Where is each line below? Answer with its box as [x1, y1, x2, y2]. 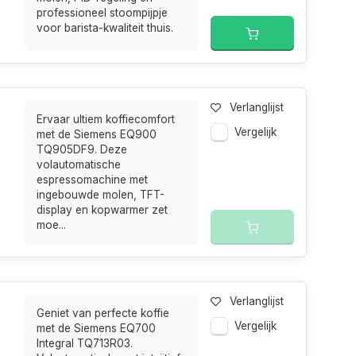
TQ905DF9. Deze [37, 143, 128, 156]
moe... [37, 219, 67, 231]
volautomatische [37, 158, 122, 171]
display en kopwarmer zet [37, 203, 168, 216]
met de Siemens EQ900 [37, 128, 157, 141]
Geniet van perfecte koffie [37, 307, 170, 319]
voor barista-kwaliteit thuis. [37, 21, 174, 34]
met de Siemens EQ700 [37, 322, 157, 335]
